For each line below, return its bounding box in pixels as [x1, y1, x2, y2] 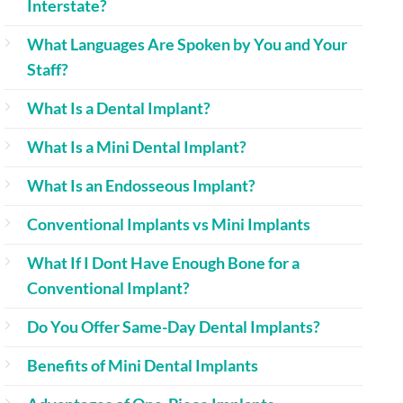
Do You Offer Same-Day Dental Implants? [27, 317, 320, 336]
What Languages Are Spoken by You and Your [27, 34, 347, 54]
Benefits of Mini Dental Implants [27, 355, 258, 375]
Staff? [27, 59, 68, 79]
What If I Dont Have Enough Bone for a [27, 253, 300, 273]
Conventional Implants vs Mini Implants [27, 214, 310, 234]
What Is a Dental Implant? [27, 98, 210, 118]
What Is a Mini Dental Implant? [27, 137, 246, 157]
